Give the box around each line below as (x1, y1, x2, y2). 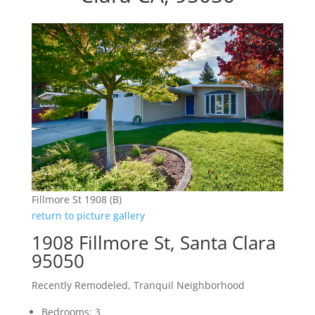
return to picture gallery (31, 209, 145, 223)
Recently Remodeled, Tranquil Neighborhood (31, 278, 245, 292)
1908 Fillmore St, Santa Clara (31, 230, 276, 256)
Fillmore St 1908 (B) (31, 193, 122, 207)
